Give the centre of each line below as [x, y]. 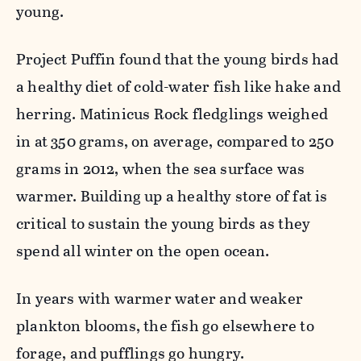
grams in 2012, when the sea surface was [161, 168]
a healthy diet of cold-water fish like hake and [178, 86]
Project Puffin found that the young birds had [178, 59]
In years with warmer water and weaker [160, 298]
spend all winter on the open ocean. [143, 251]
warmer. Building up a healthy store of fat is [172, 196]
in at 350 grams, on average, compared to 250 [175, 141]
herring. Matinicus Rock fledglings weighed [172, 114]
